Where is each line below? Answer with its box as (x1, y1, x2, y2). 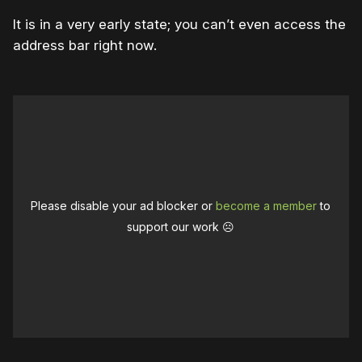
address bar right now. (13, 37, 157, 54)
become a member (216, 199, 318, 213)
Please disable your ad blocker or (31, 199, 217, 213)
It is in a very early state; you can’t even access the (13, 16, 346, 33)
